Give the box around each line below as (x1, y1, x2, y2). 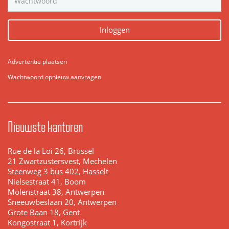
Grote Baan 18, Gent (8, 207, 80, 217)
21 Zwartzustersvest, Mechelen (8, 156, 117, 166)
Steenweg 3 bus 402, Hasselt (8, 166, 108, 176)
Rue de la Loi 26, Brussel (8, 146, 94, 156)
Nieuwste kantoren (8, 117, 83, 136)
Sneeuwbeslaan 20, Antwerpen (8, 197, 117, 207)
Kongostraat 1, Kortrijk (8, 217, 87, 227)
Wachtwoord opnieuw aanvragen (8, 72, 101, 81)
